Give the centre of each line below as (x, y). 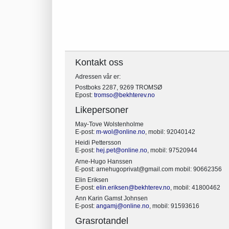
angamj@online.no (123, 206)
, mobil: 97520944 (172, 151)
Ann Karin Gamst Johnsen (111, 199)
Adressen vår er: (98, 76)
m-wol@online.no (121, 132)
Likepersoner (102, 110)
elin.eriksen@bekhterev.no (133, 187)
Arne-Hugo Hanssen (104, 161)
